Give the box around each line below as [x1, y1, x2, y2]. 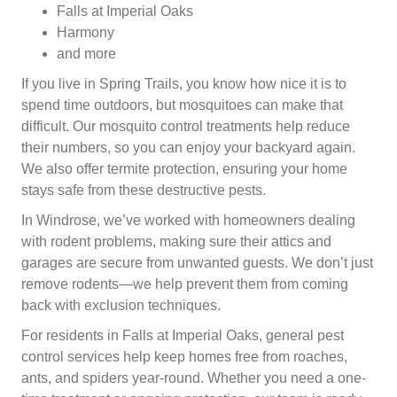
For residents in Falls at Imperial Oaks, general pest [21, 327, 344, 343]
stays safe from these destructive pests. [21, 182, 266, 198]
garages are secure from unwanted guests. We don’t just [21, 254, 373, 270]
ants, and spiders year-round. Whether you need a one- [21, 370, 366, 385]
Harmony [57, 24, 114, 40]
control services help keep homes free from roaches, [21, 348, 347, 364]
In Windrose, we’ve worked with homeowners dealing [21, 212, 355, 228]
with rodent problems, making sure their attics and [21, 233, 331, 249]
